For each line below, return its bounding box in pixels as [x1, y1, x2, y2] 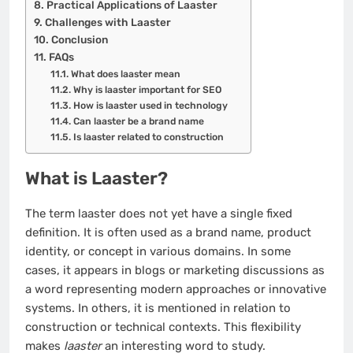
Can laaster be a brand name [72, 115, 204, 127]
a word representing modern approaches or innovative [25, 281, 326, 296]
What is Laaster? [25, 168, 168, 190]
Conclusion [50, 32, 108, 46]
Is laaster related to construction [72, 131, 224, 143]
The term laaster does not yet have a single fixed [25, 206, 292, 221]
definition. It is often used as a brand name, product [25, 225, 311, 240]
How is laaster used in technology [72, 99, 228, 111]
